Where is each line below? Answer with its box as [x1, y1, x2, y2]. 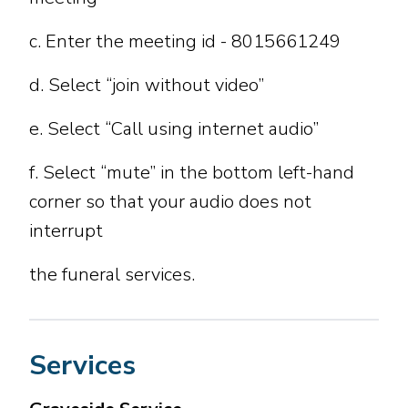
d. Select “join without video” [29, 72, 264, 97]
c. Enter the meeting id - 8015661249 [29, 28, 341, 54]
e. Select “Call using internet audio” [29, 116, 319, 141]
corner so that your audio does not [29, 189, 311, 214]
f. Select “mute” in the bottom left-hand [29, 159, 354, 185]
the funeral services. [29, 261, 195, 287]
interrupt [29, 218, 103, 243]
